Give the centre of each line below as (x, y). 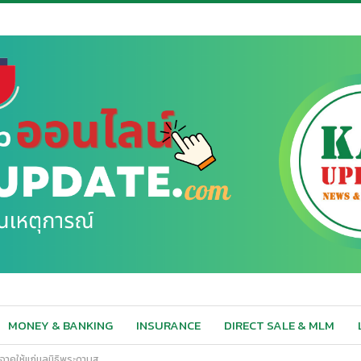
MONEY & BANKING (60, 325)
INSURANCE (168, 325)
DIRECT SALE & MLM (279, 325)
